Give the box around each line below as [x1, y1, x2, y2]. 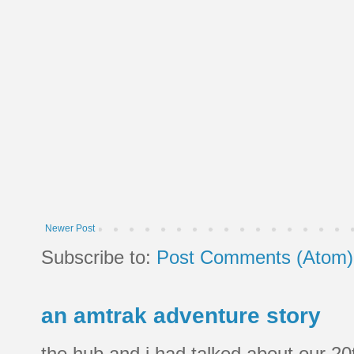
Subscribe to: [41, 247, 156, 269]
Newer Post [45, 223, 95, 235]
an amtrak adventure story [41, 303, 321, 329]
